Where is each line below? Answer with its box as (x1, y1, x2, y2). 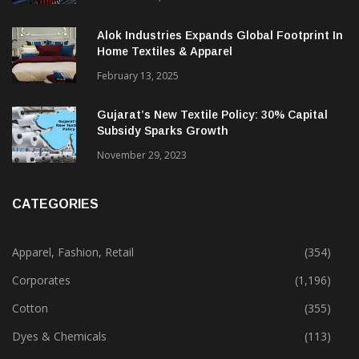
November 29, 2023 (97, 148, 187, 163)
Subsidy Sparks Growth (97, 124, 228, 138)
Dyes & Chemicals (12, 329, 107, 345)
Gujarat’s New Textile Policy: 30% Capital (97, 108, 328, 122)
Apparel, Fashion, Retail (12, 244, 134, 260)
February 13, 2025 (97, 69, 179, 83)
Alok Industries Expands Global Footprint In (97, 29, 343, 42)
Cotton (12, 301, 48, 317)
